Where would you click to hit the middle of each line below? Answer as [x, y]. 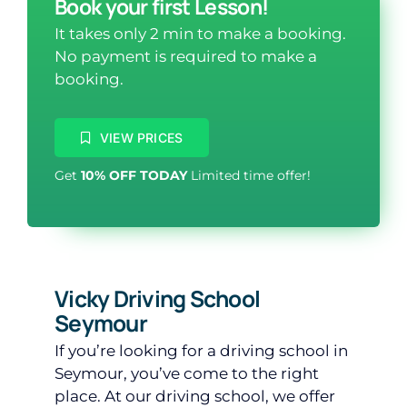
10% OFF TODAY [134, 175]
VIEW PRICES [142, 137]
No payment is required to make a [186, 56]
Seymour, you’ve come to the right [187, 373]
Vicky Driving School [158, 298]
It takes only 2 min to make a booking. [200, 33]
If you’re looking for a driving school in [201, 350]
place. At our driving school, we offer [195, 396]
